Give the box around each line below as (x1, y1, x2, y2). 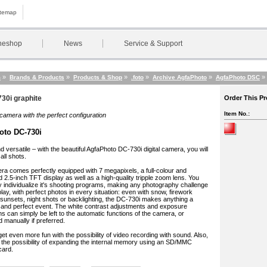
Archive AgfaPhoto (153, 74, 207, 80)
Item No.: (224, 110, 250, 117)
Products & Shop (73, 74, 122, 80)
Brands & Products (10, 74, 64, 80)
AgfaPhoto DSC (216, 74, 260, 80)
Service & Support (124, 39, 182, 48)
